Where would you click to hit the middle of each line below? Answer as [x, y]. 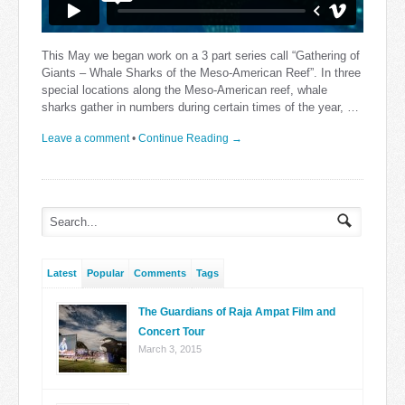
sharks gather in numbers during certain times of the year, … [200, 108]
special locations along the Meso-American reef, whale [184, 90]
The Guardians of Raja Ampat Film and [237, 312]
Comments [160, 273]
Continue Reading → [190, 139]
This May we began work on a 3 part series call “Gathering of [201, 56]
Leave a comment [85, 139]
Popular [105, 273]
